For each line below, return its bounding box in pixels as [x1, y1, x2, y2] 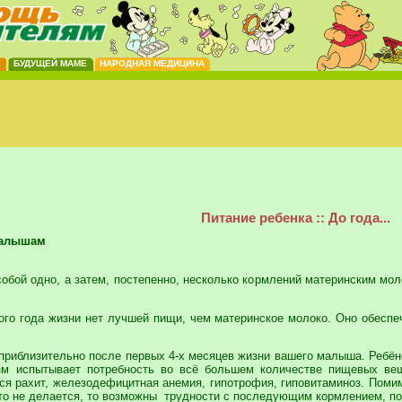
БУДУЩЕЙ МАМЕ [13, 58, 87, 68]
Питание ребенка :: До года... [200, 210, 390, 226]
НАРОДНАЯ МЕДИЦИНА [100, 58, 205, 68]
